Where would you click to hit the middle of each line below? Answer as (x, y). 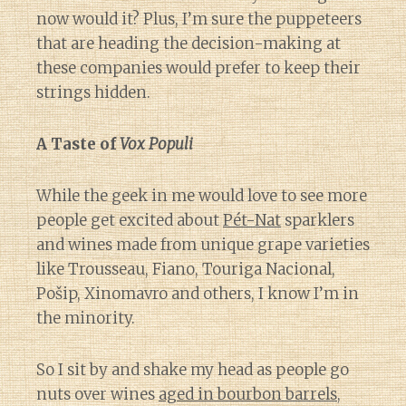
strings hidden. (93, 92)
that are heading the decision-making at (188, 43)
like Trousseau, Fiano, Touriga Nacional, (186, 269)
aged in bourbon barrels (248, 394)
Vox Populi (156, 144)
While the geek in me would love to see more (202, 196)
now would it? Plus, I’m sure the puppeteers (199, 19)
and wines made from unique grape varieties (203, 245)
